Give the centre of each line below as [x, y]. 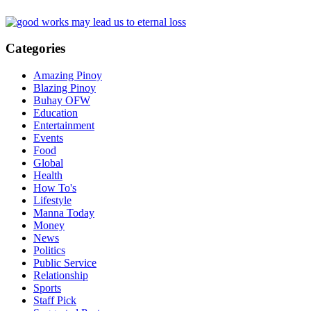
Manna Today [64, 212]
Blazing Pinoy [65, 87]
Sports [47, 287]
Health [48, 175]
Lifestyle [52, 200]
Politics [49, 250]
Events [48, 137]
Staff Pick [55, 300]
